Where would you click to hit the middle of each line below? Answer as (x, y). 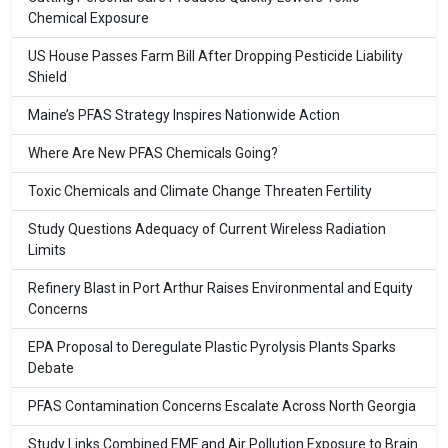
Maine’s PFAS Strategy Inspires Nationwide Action (184, 115)
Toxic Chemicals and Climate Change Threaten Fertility (200, 191)
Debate (51, 368)
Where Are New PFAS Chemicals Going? (153, 153)
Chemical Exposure (88, 18)
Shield (47, 77)
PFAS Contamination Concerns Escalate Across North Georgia (222, 406)
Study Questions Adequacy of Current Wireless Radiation (207, 229)
